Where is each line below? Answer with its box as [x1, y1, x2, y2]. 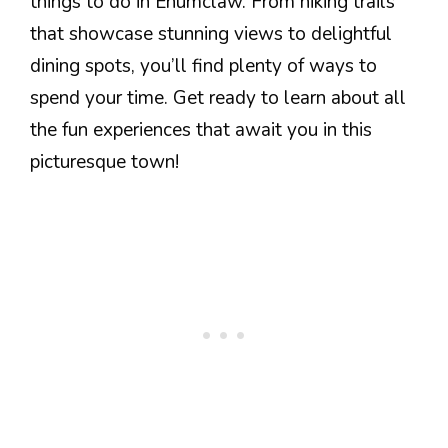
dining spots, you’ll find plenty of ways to [30, 52, 377, 79]
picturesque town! [30, 148, 179, 175]
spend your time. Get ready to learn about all [30, 84, 406, 111]
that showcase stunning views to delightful [30, 20, 392, 47]
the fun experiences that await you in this [30, 116, 372, 143]
